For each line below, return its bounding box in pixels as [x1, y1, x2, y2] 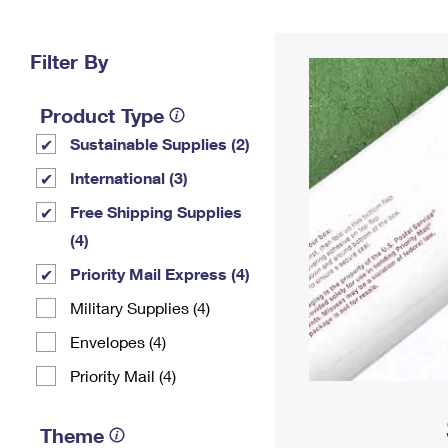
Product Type [40, 103, 164, 127]
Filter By [30, 49, 108, 73]
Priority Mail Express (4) [70, 264, 250, 283]
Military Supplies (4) [70, 298, 210, 317]
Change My [289, 18, 365, 35]
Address [298, 34, 356, 51]
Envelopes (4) [70, 332, 166, 351]
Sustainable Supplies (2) [70, 134, 250, 153]
